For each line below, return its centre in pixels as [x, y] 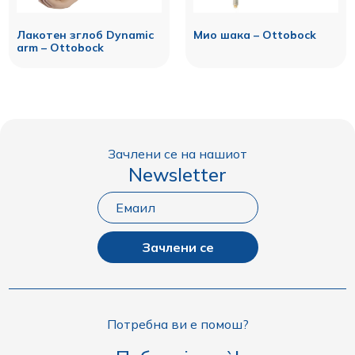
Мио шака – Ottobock [255, 34]
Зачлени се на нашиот [177, 153]
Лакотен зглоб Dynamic [86, 34]
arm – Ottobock [61, 47]
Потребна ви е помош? [177, 324]
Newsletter [177, 174]
